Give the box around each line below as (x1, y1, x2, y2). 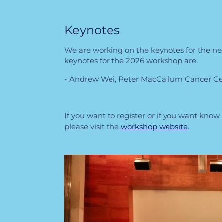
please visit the (64, 121, 121, 131)
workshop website (120, 121, 188, 131)
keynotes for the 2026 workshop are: (64, 55, 198, 65)
